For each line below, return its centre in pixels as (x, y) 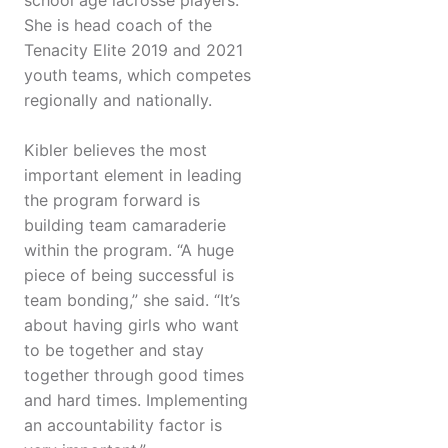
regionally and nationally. (118, 100)
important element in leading (133, 175)
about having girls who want (131, 325)
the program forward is (112, 200)
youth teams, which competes (137, 75)
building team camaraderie (125, 225)
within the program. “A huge (129, 250)
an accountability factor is (123, 425)
